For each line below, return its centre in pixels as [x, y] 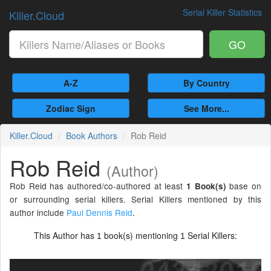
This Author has [65, 235]
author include [38, 212]
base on [244, 186]
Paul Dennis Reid [100, 212]
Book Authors [92, 135]
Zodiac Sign [71, 108]
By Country [206, 83]
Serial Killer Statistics [222, 12]
